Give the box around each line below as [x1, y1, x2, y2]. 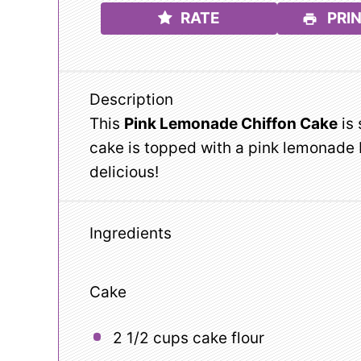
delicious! [89, 163, 159, 182]
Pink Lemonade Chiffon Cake [124, 114, 338, 134]
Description [89, 90, 173, 110]
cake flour [188, 329, 264, 348]
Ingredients [89, 223, 172, 243]
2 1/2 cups [112, 329, 189, 348]
